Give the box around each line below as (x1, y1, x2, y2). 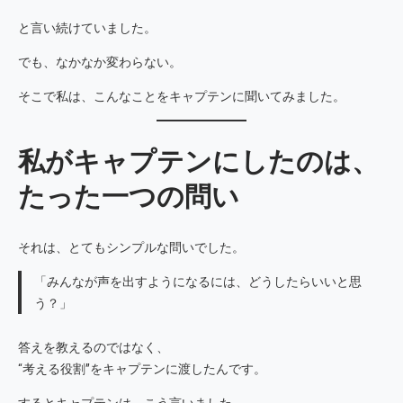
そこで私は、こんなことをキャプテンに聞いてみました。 (18, 89, 345, 104)
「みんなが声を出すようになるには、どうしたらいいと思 (33, 274, 362, 290)
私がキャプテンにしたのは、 (18, 146, 379, 178)
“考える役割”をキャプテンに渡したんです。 (18, 361, 266, 376)
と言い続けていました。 (18, 21, 157, 36)
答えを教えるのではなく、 (18, 339, 169, 354)
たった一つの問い (18, 181, 239, 213)
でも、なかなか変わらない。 (18, 55, 182, 70)
